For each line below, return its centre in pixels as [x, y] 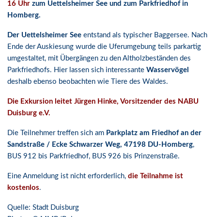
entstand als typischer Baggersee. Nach [144, 35]
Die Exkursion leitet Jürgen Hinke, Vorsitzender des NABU [103, 101]
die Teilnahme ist [155, 176]
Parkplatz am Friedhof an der [154, 133]
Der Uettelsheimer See [44, 35]
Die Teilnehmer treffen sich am [57, 133]
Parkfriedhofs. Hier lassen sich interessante [77, 70]
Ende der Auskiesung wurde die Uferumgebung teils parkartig [104, 47]
